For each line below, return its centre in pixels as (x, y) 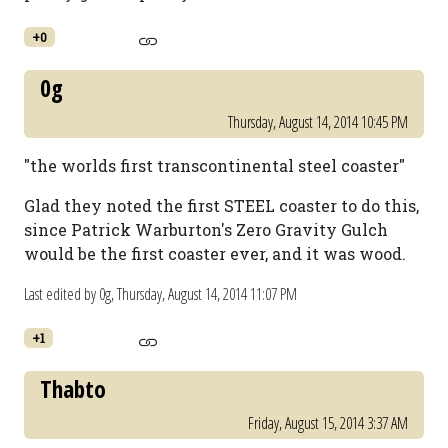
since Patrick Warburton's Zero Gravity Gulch (206, 229)
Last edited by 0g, (70, 294)
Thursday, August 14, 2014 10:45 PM (318, 122)
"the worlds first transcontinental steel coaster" (214, 165)
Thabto (73, 389)
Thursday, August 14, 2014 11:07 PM (207, 294)
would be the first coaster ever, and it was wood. (215, 253)
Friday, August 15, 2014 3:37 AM (328, 423)
